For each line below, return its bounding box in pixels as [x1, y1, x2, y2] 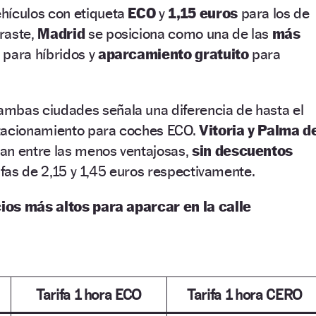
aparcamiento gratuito [97, 44, 249, 63]
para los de [237, 4, 310, 22]
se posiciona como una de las [87, 24, 269, 42]
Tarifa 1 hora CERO [187, 285, 302, 303]
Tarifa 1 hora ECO [35, 285, 142, 303]
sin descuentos [191, 141, 293, 159]
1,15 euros [168, 4, 238, 22]
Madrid [37, 24, 88, 42]
